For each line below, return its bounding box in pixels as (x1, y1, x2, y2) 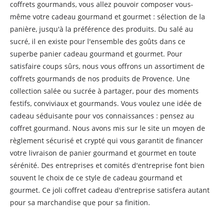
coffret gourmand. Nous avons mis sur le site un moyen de (10, 123, 205, 133)
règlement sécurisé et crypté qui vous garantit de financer (10, 136, 203, 145)
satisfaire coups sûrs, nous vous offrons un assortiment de (10, 61, 205, 71)
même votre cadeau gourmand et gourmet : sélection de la (10, 12, 205, 21)
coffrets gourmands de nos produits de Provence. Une (10, 74, 190, 83)
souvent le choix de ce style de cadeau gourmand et (10, 173, 182, 182)
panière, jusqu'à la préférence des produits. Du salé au (10, 24, 193, 34)
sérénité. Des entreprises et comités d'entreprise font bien (10, 161, 205, 170)
